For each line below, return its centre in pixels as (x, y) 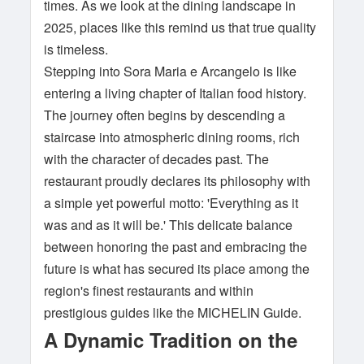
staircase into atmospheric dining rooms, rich (172, 137)
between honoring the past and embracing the (176, 247)
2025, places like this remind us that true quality (180, 27)
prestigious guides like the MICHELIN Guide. (173, 312)
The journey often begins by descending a (165, 115)
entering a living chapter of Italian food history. (175, 93)
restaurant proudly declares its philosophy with (178, 181)
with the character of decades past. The (157, 159)
